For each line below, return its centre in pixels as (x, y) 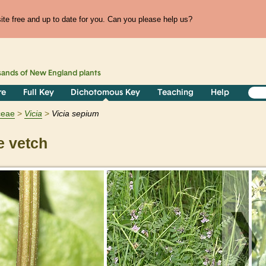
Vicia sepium (75, 114)
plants (89, 74)
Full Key (38, 93)
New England (54, 74)
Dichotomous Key (106, 93)
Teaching (176, 93)
